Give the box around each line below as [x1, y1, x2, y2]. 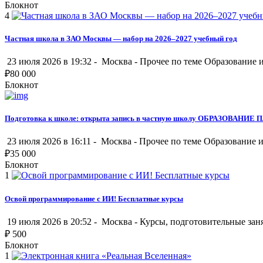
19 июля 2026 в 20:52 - [5, 216, 99, 227]
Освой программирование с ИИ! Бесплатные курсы [5, 194, 183, 203]
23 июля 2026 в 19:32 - [5, 56, 99, 66]
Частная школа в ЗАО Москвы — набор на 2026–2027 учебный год [5, 33, 237, 43]
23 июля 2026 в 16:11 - [5, 136, 99, 147]
